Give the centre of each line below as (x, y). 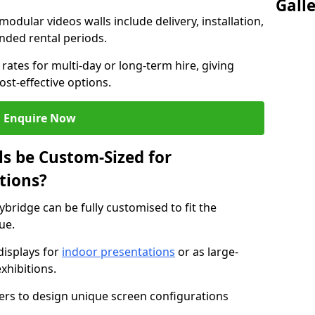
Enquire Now (39, 118)
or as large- (207, 252)
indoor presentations (118, 252)
